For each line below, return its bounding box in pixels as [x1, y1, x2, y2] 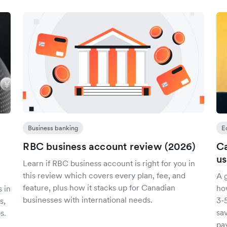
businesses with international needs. [23, 195, 153, 205]
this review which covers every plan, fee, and [23, 170, 186, 180]
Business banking [28, 124, 79, 132]
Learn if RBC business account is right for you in [23, 158, 196, 168]
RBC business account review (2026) [23, 140, 196, 153]
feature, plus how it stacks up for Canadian [23, 182, 176, 193]
